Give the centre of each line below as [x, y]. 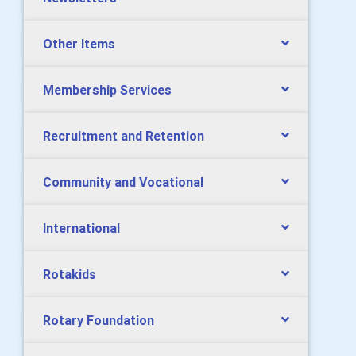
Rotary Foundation [99, 320]
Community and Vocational [123, 182]
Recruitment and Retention [124, 135]
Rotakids [70, 274]
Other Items [79, 43]
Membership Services [107, 89]
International [81, 228]
